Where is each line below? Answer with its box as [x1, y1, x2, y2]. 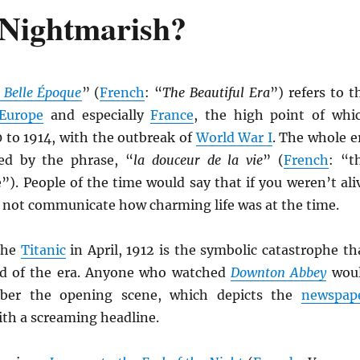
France [150, 107, 194, 123]
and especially [43, 107, 151, 123]
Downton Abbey [231, 264, 327, 280]
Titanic [20, 242, 66, 258]
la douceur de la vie [133, 152, 264, 168]
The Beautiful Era [162, 84, 271, 100]
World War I [195, 129, 272, 145]
